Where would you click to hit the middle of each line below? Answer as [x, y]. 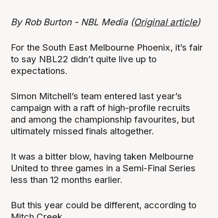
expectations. [39, 71]
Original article [166, 22]
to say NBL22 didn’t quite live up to [84, 59]
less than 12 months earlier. [67, 180]
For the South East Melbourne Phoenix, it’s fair [107, 47]
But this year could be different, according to [104, 205]
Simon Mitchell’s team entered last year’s [97, 96]
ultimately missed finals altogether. [83, 131]
